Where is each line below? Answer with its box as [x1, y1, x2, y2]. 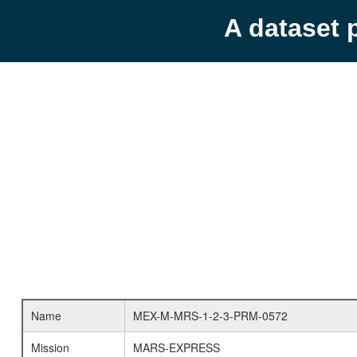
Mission [30, 339, 69, 355]
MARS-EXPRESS [132, 339, 220, 355]
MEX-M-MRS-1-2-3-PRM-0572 [132, 308, 288, 324]
